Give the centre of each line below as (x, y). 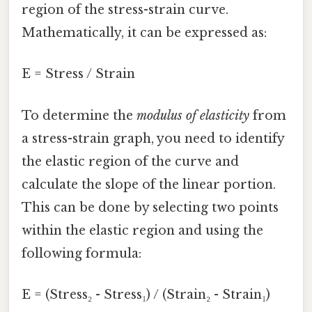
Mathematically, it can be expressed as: (144, 33)
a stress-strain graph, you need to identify (153, 138)
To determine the (79, 115)
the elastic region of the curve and (130, 161)
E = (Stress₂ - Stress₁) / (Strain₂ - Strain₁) (146, 294)
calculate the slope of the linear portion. (149, 184)
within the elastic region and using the (142, 230)
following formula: (81, 253)
